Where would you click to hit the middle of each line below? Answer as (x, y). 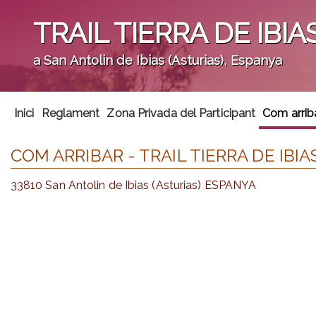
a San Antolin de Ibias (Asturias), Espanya (158, 61)
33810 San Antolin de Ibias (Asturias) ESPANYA (133, 185)
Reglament (71, 113)
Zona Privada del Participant (181, 113)
